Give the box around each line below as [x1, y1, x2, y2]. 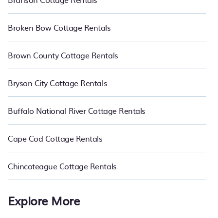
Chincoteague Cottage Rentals [8, 160, 117, 172]
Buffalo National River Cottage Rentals [8, 105, 145, 116]
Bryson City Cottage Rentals [8, 77, 108, 89]
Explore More [8, 192, 80, 209]
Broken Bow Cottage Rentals [8, 21, 111, 33]
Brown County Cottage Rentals [8, 49, 118, 61]
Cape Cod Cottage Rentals [8, 132, 103, 144]
